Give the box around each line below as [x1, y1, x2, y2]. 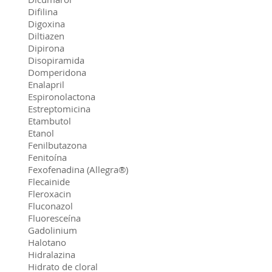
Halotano [28, 236, 66, 248]
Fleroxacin [28, 188, 71, 200]
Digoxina [28, 18, 65, 30]
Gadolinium [28, 224, 77, 236]
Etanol [28, 127, 54, 139]
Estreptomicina [28, 103, 90, 115]
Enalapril [28, 78, 64, 90]
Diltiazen [28, 30, 64, 42]
